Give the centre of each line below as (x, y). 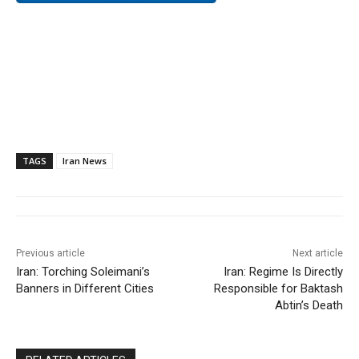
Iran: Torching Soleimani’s (83, 272)
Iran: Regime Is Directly (283, 272)
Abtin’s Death (309, 306)
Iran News (85, 161)
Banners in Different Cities (85, 289)
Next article (317, 254)
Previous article (50, 254)
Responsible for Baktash (278, 289)
